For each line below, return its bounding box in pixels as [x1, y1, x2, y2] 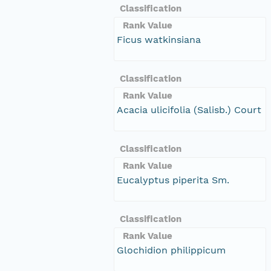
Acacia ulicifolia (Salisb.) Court [117, 103, 261, 116]
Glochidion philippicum [117, 244, 226, 256]
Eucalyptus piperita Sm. [117, 174, 229, 186]
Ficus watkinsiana [117, 33, 201, 45]
